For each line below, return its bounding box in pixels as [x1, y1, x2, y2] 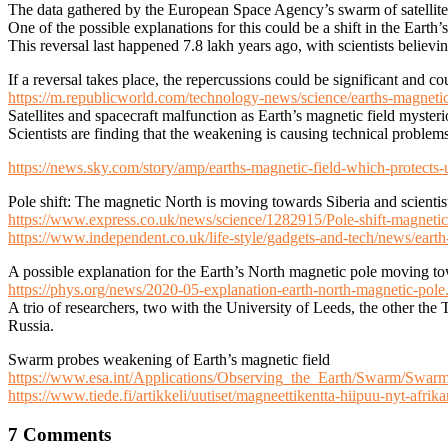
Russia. [8, 316, 54, 334]
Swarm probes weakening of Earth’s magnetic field [8, 350, 330, 368]
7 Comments [8, 423, 111, 445]
